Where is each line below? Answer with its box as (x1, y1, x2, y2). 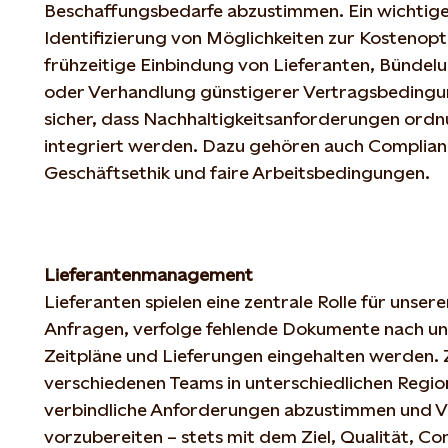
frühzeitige (44, 53, 136, 75)
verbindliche (44, 398, 147, 420)
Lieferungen (162, 344, 263, 366)
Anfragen (44, 317, 124, 339)
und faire (170, 161, 252, 183)
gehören (249, 134, 320, 156)
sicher (44, 107, 92, 129)
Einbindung (140, 53, 234, 75)
